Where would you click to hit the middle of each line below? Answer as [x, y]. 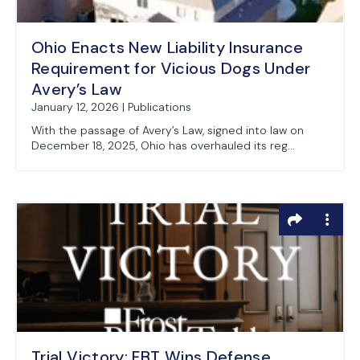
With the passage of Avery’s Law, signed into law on [168, 130]
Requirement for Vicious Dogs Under [171, 68]
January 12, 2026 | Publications [111, 107]
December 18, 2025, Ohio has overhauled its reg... [163, 145]
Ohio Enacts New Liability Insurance [168, 47]
